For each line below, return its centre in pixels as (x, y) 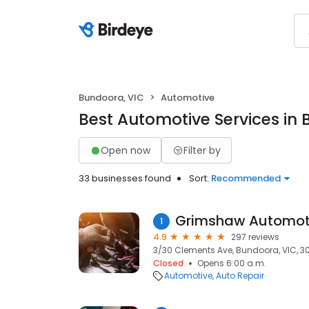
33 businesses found (125, 178)
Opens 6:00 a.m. (232, 263)
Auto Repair (240, 276)
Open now (126, 150)
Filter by (202, 150)
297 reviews (255, 237)
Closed (168, 263)
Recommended (246, 178)
